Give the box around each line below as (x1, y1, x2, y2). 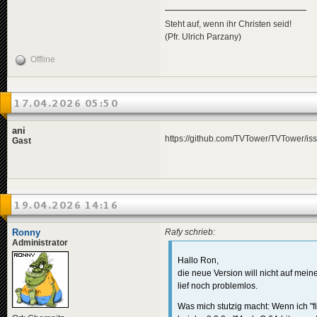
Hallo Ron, (178, 255, 219, 266)
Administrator (12, 238, 68, 248)
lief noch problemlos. (178, 281, 258, 292)
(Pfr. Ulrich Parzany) (165, 31, 241, 42)
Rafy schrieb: (165, 227, 215, 238)
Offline (30, 54, 55, 64)
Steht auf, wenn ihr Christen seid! (165, 18, 292, 29)
